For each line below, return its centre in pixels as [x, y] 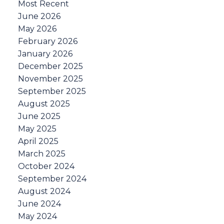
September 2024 [52, 179]
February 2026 [47, 41]
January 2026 [45, 54]
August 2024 [44, 191]
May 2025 [37, 129]
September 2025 [52, 91]
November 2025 [50, 79]
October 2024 [46, 166]
